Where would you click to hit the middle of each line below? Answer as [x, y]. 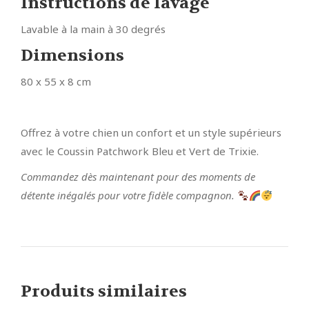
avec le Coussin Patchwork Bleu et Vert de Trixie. [140, 151]
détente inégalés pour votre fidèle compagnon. [129, 196]
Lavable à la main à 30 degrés [93, 29]
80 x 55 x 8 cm [56, 82]
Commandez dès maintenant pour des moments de [138, 177]
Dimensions [72, 56]
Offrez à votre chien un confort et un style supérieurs [151, 133]
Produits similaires [104, 292]
